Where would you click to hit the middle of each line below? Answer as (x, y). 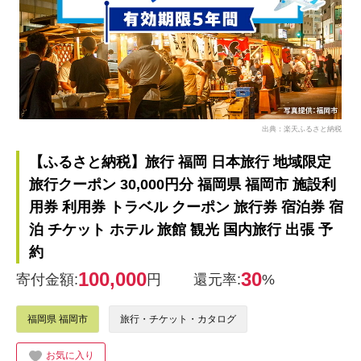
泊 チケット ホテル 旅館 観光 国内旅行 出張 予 (181, 230)
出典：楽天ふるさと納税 (302, 128)
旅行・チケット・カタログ (178, 319)
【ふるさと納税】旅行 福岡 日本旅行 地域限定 (180, 162)
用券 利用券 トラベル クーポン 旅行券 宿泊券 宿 (186, 207)
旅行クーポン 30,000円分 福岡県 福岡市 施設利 (183, 185)
